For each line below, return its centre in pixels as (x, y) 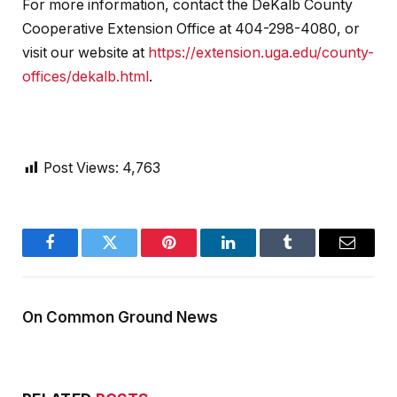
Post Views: (81, 168)
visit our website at (85, 53)
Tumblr (310, 256)
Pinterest (195, 256)
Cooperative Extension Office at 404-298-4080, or (191, 29)
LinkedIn (256, 256)
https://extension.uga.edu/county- (261, 53)
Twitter (131, 256)
